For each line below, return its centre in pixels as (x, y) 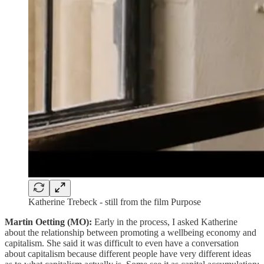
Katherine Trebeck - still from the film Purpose (115, 202)
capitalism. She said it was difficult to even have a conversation (122, 243)
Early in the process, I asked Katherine (165, 222)
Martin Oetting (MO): (48, 222)
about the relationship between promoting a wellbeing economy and (131, 232)
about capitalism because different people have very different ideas (128, 253)
